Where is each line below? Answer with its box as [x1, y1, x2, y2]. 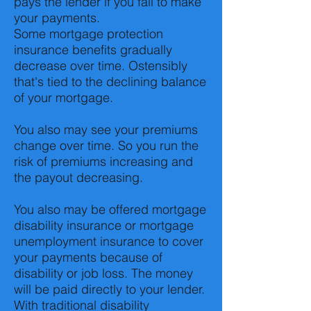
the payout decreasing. [14, 169, 143, 185]
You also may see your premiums [14, 121, 198, 137]
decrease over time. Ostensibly [14, 58, 187, 74]
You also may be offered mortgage [14, 201, 206, 217]
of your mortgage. [14, 90, 113, 106]
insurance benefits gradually [14, 42, 172, 58]
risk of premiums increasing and [14, 153, 193, 169]
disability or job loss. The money [14, 265, 193, 281]
